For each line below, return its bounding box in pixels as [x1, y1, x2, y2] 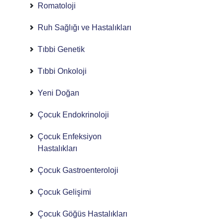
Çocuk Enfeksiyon [37, 132, 102, 141]
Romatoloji [37, 1, 76, 10]
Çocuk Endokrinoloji [37, 111, 109, 119]
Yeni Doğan [37, 89, 79, 97]
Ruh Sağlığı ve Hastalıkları [37, 23, 131, 32]
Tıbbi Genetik [37, 45, 85, 54]
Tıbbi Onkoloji [37, 67, 87, 75]
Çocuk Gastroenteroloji [37, 166, 118, 174]
